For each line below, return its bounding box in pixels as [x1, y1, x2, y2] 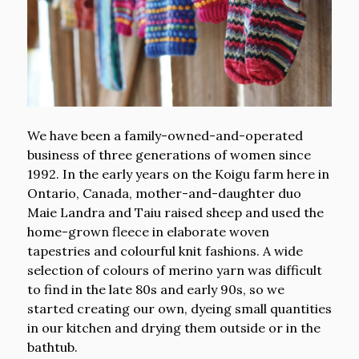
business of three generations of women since [27, 146, 311, 163]
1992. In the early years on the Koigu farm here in [27, 165, 329, 182]
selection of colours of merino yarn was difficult [27, 261, 322, 278]
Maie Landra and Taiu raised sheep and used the [27, 204, 324, 220]
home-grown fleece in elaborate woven [27, 223, 269, 240]
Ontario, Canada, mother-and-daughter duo [27, 184, 301, 201]
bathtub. [27, 338, 78, 355]
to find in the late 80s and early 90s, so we [27, 280, 284, 297]
